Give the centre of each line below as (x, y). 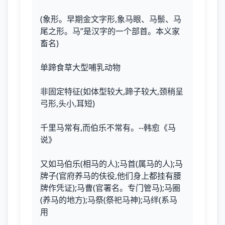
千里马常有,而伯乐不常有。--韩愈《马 (108, 128)
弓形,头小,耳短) (68, 103)
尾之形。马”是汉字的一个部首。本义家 (110, 31)
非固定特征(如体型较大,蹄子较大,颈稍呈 (112, 91)
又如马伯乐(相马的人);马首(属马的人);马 (111, 164)
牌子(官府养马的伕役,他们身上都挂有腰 (111, 176)
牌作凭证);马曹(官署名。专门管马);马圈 (110, 188)
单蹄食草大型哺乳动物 (80, 67)
